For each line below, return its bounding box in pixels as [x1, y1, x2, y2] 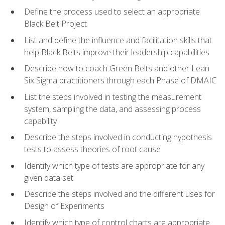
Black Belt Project [24, 18, 87, 30]
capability [24, 115, 57, 127]
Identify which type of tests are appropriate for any [24, 160, 204, 171]
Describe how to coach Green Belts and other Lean [24, 63, 209, 74]
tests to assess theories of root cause [24, 144, 161, 155]
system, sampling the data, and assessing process [24, 103, 201, 115]
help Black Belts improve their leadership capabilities [24, 46, 209, 58]
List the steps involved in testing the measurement [24, 91, 201, 102]
